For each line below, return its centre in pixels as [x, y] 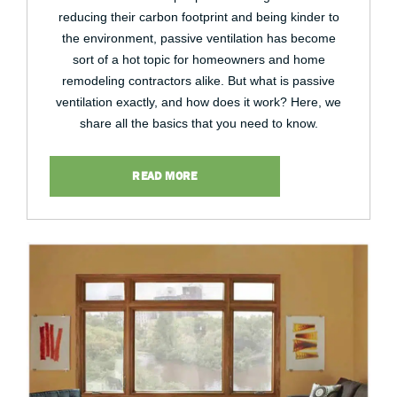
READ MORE [165, 176]
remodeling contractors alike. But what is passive [198, 81]
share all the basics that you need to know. [198, 123]
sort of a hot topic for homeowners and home [198, 59]
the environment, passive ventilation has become [198, 38]
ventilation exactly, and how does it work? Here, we [198, 102]
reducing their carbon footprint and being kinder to [198, 17]
